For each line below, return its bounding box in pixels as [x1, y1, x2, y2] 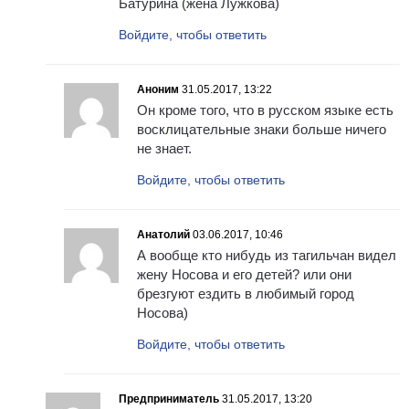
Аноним [137, 83, 179, 97]
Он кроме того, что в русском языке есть [137, 102, 393, 119]
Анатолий [137, 228, 190, 242]
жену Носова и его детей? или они [137, 267, 351, 283]
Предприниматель [119, 393, 219, 406]
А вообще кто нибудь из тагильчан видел [137, 247, 396, 264]
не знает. [137, 141, 192, 157]
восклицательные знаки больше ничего [137, 121, 386, 138]
